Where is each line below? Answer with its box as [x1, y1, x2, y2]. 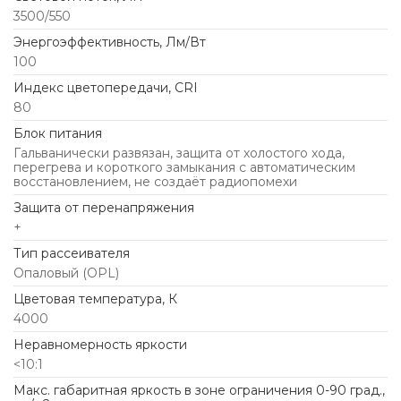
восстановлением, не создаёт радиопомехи [13, 174, 297, 191]
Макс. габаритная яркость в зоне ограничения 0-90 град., [13, 382, 385, 399]
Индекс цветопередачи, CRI [13, 80, 198, 97]
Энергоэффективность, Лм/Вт [13, 34, 206, 51]
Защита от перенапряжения [13, 200, 194, 217]
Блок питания [13, 125, 102, 142]
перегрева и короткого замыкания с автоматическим [13, 159, 355, 176]
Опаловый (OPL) [13, 265, 119, 282]
